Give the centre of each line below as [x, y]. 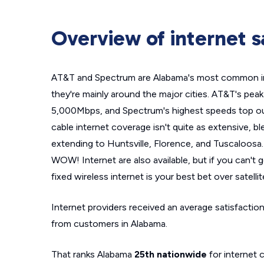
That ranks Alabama [93, 254]
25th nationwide [171, 254]
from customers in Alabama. [109, 224]
